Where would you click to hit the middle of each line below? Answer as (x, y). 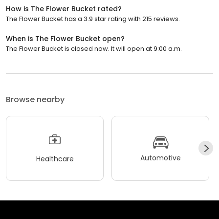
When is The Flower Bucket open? (65, 38)
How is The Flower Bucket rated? (64, 9)
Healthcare (55, 159)
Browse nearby (35, 99)
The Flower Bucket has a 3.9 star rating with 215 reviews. (93, 19)
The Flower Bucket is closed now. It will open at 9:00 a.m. (94, 48)
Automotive (160, 158)
